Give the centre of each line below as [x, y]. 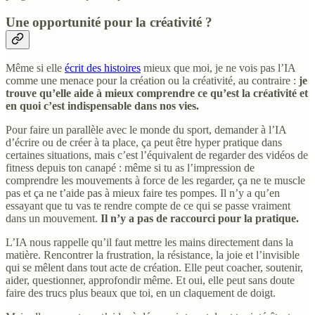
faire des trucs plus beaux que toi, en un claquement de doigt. [141, 293]
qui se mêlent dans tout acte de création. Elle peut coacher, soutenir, [154, 268]
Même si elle [35, 68]
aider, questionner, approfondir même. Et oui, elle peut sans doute [150, 281]
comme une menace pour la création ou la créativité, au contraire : [152, 81]
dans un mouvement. [53, 219]
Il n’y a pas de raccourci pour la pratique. [200, 219]
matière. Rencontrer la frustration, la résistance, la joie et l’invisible [153, 255]
